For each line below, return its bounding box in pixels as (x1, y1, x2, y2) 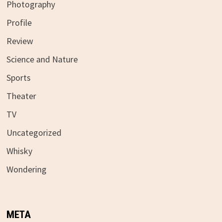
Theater (6, 90, 36, 102)
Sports (6, 71, 31, 83)
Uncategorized (6, 126, 61, 138)
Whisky (6, 145, 32, 157)
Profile (6, 16, 32, 28)
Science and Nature (6, 53, 78, 65)
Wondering (6, 163, 47, 175)
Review (6, 35, 33, 47)
